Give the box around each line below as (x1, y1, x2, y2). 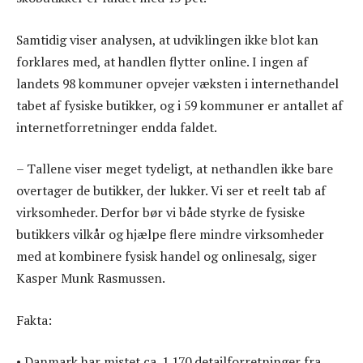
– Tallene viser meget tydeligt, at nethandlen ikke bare (16, 160, 333, 178)
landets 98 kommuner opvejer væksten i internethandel (16, 74, 339, 92)
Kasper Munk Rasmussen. (16, 269, 165, 288)
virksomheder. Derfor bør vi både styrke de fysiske (16, 203, 305, 222)
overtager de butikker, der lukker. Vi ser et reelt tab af (16, 181, 326, 200)
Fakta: (16, 310, 52, 329)
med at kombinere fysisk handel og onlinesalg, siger (16, 247, 317, 266)
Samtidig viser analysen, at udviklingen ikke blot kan (16, 30, 318, 49)
